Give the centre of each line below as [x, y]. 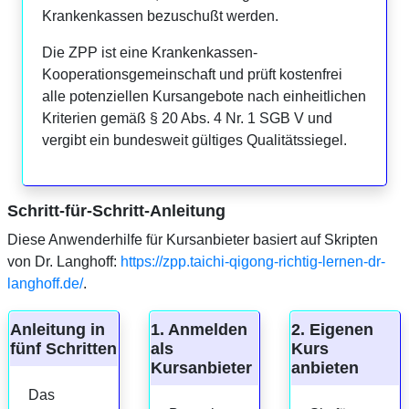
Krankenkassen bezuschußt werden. [160, 16]
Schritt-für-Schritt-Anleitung [116, 210]
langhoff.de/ [45, 283]
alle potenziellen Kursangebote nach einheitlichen [204, 96]
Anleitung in [58, 329]
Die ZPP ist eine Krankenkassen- [150, 52]
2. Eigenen [332, 329]
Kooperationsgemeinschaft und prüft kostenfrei [192, 74]
